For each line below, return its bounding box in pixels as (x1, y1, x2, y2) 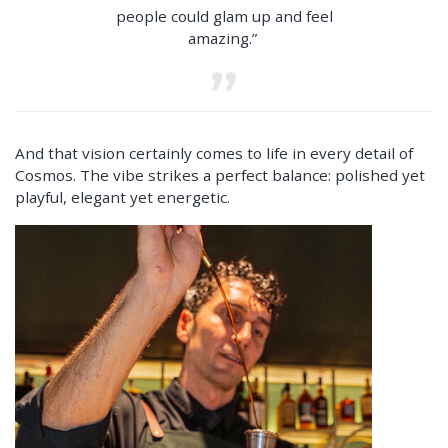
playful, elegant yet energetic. (15, 186, 230, 207)
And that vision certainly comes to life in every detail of (15, 142, 413, 163)
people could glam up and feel (115, 5, 333, 26)
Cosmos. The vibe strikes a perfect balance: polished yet (15, 164, 425, 185)
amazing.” (187, 27, 261, 48)
